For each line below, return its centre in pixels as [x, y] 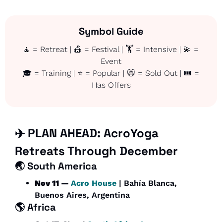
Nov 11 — [53, 183]
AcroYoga [131, 133]
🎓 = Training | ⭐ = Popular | [75, 73]
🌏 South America [56, 166]
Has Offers [111, 85]
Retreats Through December [96, 151]
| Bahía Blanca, [147, 183]
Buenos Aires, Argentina [82, 195]
